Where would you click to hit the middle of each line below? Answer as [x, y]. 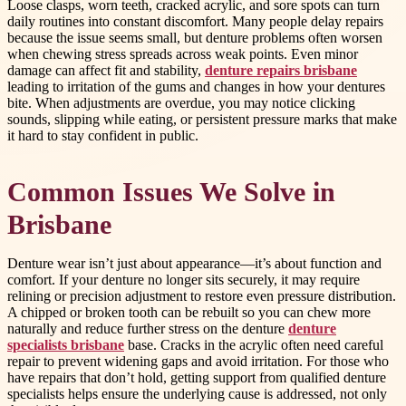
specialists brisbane [66, 345]
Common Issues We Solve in [171, 193]
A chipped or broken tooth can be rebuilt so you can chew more [189, 313]
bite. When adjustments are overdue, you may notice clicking [181, 102]
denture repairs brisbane [281, 70]
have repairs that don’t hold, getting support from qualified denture [197, 378]
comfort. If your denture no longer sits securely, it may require [184, 280]
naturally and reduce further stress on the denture [148, 329]
